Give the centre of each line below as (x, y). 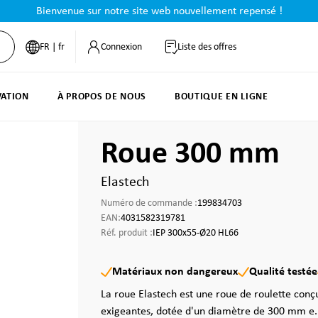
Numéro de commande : (149, 203)
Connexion (121, 47)
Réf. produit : (127, 233)
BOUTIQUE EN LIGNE (221, 97)
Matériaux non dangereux (175, 272)
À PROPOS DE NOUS (102, 97)
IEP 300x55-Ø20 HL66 (196, 233)
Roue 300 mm (190, 155)
